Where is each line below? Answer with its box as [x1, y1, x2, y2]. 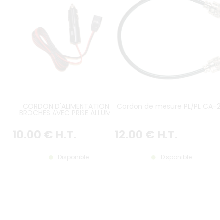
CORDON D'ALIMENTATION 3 [23, 101, 115, 111]
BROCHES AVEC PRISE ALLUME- [19, 108, 118, 118]
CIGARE [56, 115, 81, 125]
